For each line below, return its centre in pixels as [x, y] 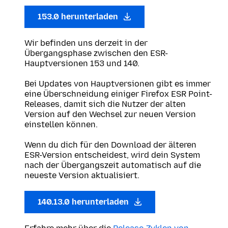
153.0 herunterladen [79, 17]
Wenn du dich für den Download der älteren [110, 145]
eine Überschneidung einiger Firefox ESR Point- [118, 94]
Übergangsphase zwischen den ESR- [96, 53]
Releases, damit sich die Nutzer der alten [105, 104]
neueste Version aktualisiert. [82, 175]
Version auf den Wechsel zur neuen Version [110, 114]
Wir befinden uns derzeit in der [86, 43]
